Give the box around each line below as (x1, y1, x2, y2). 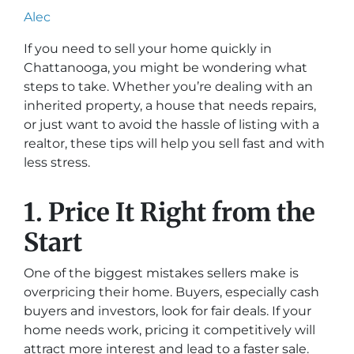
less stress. (24, 155, 90, 170)
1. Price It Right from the (24, 197, 315, 228)
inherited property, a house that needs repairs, (24, 98, 316, 113)
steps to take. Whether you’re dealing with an (24, 79, 313, 94)
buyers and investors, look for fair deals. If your (24, 303, 311, 318)
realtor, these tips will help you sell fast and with (24, 136, 325, 151)
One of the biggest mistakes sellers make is (24, 265, 299, 281)
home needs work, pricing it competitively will (24, 322, 315, 337)
